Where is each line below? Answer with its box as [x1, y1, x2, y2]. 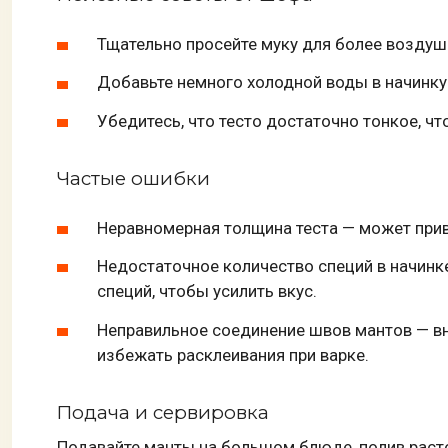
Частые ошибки [57, 167, 210, 191]
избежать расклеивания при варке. [97, 344, 369, 365]
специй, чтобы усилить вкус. [97, 281, 317, 302]
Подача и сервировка [57, 400, 269, 424]
